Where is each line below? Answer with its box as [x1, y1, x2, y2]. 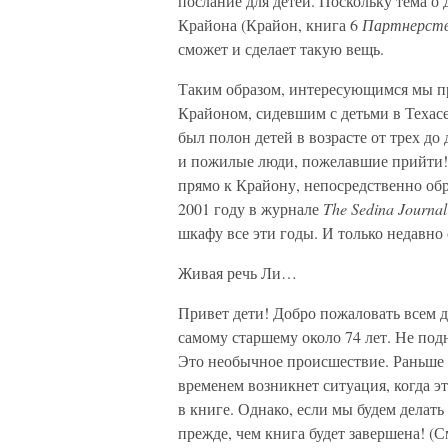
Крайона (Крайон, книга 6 [178, 14, 362, 35]
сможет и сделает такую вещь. [178, 38, 384, 59]
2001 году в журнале [178, 198, 323, 219]
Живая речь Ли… [178, 262, 297, 283]
